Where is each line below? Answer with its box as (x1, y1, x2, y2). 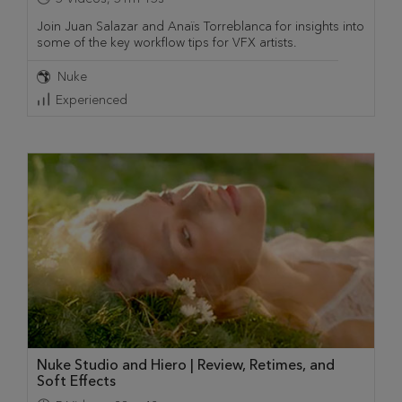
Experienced (56, 92, 127, 108)
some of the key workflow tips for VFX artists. (37, 34, 297, 50)
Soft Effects (37, 371, 116, 389)
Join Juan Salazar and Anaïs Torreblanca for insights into (37, 18, 364, 34)
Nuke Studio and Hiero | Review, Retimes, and (37, 355, 335, 373)
